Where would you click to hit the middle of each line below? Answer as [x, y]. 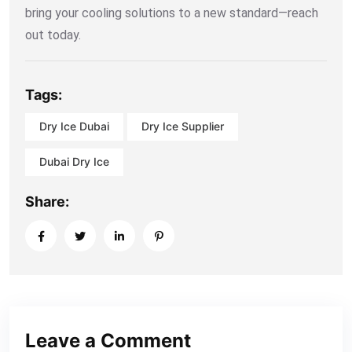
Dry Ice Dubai [74, 126]
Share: [47, 201]
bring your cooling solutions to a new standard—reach [172, 13]
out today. [53, 35]
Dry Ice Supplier [183, 126]
